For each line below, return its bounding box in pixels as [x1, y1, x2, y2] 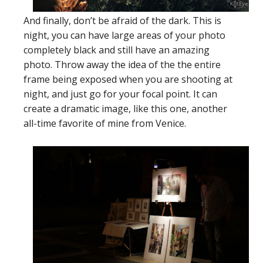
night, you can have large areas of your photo [23, 29, 225, 42]
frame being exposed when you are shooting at [23, 73, 232, 86]
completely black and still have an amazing [23, 43, 210, 57]
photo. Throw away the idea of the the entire [23, 58, 221, 72]
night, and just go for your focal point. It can [23, 87, 217, 101]
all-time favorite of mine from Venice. [23, 117, 186, 130]
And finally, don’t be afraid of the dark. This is [23, 14, 221, 28]
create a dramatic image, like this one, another [23, 102, 227, 116]
